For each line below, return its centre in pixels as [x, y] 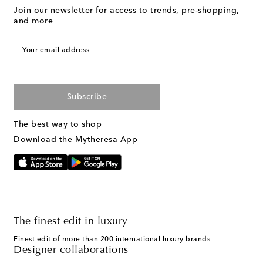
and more [33, 21]
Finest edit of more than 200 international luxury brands [112, 240]
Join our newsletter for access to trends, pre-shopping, [127, 11]
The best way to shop [58, 125]
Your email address [56, 51]
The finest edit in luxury [71, 222]
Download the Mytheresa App [75, 140]
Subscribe [87, 97]
